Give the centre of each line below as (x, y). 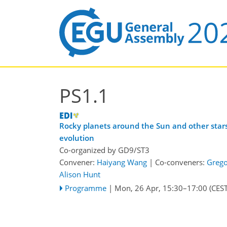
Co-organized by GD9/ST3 (104, 150)
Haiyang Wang (122, 162)
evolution (77, 138)
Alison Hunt (80, 174)
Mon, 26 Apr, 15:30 (148, 188)
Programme (85, 188)
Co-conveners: (181, 162)
